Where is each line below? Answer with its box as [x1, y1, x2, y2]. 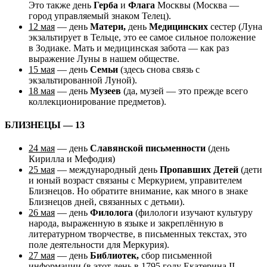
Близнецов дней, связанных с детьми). [29, 197, 185, 207]
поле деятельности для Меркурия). [29, 240, 169, 250]
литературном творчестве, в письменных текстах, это [29, 229, 247, 240]
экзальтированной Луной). [29, 74, 137, 85]
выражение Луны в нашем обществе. [29, 53, 179, 64]
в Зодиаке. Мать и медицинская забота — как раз [29, 42, 229, 53]
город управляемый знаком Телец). [29, 10, 171, 21]
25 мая [29, 164, 55, 175]
